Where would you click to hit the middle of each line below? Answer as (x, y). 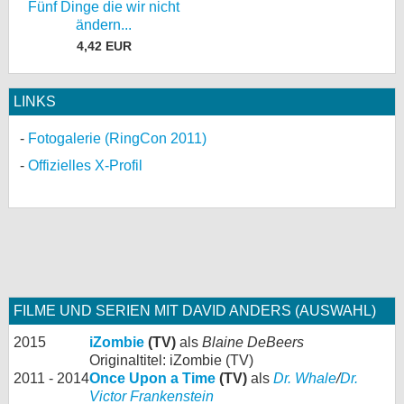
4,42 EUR (104, 46)
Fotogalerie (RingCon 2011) (117, 139)
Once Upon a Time (152, 379)
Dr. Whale (305, 379)
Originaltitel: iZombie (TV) (171, 361)
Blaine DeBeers (253, 343)
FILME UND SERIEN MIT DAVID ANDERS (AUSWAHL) (195, 311)
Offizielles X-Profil (85, 166)
